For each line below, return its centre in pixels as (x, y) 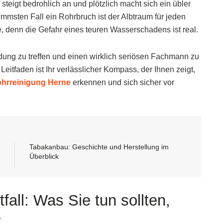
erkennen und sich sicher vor (122, 82)
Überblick (44, 156)
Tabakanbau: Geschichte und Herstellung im (99, 147)
